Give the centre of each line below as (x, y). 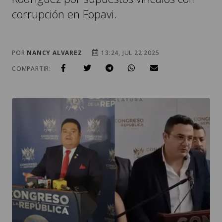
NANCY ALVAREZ (55, 53)
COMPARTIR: (31, 69)
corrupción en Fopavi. (64, 14)
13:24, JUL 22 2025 (129, 53)
